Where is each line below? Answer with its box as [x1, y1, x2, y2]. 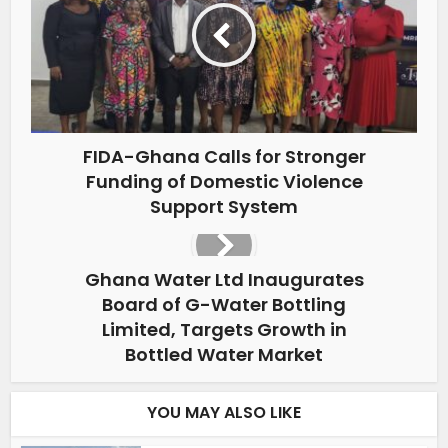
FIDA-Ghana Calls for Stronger [82, 143, 366, 169]
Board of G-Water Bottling [102, 291, 346, 317]
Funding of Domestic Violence [85, 168, 363, 194]
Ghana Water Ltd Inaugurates [84, 266, 364, 292]
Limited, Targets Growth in [101, 316, 347, 342]
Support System [150, 193, 298, 219]
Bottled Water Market [125, 341, 323, 367]
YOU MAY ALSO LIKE [147, 400, 301, 424]
